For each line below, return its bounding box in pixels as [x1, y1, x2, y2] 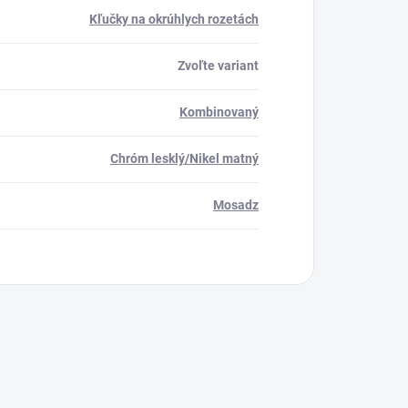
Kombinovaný [179, 105, 259, 120]
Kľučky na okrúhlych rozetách [89, 12, 259, 27]
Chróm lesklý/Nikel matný [110, 151, 259, 167]
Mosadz [213, 198, 259, 213]
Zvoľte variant [178, 58, 259, 74]
